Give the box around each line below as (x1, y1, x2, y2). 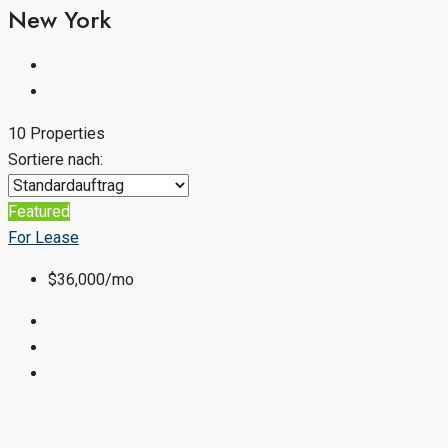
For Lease (8, 227, 79, 247)
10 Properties (8, 123, 105, 143)
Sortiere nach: (8, 149, 103, 169)
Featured (8, 201, 70, 221)
